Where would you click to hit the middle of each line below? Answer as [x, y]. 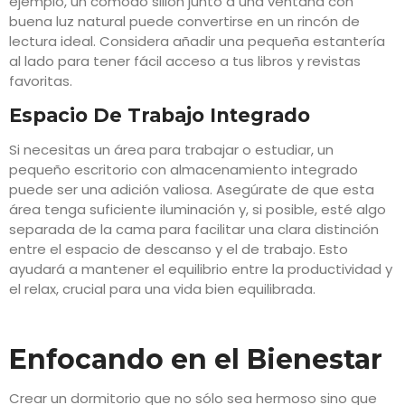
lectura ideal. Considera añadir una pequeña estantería [197, 42]
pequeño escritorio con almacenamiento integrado [184, 169]
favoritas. [41, 81]
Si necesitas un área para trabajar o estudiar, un [171, 149]
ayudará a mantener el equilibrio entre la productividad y [201, 268]
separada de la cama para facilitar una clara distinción [194, 229]
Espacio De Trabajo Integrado [162, 115]
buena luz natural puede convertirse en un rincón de [184, 22]
